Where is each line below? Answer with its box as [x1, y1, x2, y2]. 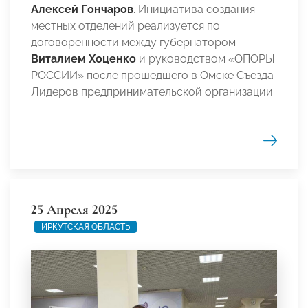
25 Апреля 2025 [31, 201, 118, 218]
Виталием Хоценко [31, 52, 136, 65]
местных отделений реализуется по [31, 19, 220, 32]
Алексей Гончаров [31, 2, 133, 16]
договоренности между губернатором [31, 35, 236, 49]
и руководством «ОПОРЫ [136, 52, 275, 65]
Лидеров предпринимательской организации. [31, 85, 275, 98]
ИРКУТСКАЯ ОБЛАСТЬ [41, 221, 130, 232]
